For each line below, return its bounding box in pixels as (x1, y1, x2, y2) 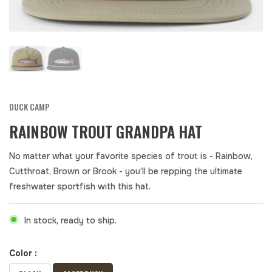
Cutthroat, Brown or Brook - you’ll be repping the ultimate (9, 165, 242, 177)
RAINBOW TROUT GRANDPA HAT (9, 120, 202, 143)
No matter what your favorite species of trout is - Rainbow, (9, 150, 253, 161)
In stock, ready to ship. (24, 214, 117, 226)
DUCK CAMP (9, 100, 50, 113)
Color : (9, 247, 37, 259)
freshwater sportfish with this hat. (9, 180, 151, 192)
